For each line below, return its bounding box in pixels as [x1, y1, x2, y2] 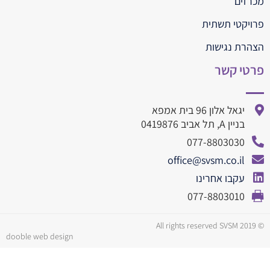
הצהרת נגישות [206, 40, 264, 54]
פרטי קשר [215, 61, 264, 79]
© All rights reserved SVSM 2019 [256, 220, 264, 231]
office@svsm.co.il [168, 153, 245, 168]
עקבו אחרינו [196, 171, 245, 186]
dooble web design [6, 231, 73, 242]
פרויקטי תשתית [202, 17, 264, 31]
